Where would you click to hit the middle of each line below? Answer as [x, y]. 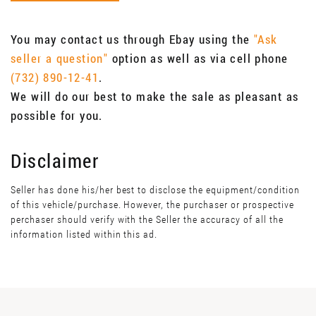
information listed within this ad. [84, 235]
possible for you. [57, 116]
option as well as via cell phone [198, 59]
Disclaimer [55, 161]
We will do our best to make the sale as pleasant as [155, 97]
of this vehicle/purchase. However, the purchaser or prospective [152, 205]
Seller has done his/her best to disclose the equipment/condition [155, 190]
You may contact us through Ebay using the [132, 39]
